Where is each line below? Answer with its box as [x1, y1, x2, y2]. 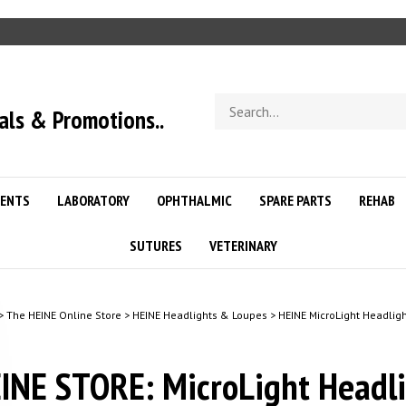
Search [214, 92, 254, 110]
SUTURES [129, 237, 182, 255]
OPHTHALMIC [157, 191, 232, 209]
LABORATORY [57, 191, 130, 209]
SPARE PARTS [259, 191, 332, 209]
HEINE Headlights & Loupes [131, 308, 267, 322]
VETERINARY [208, 237, 277, 255]
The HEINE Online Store [5, 308, 121, 322]
